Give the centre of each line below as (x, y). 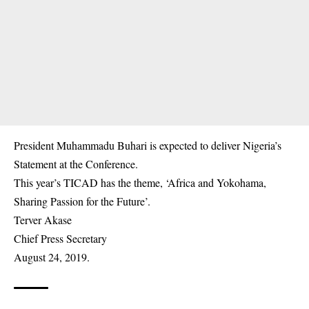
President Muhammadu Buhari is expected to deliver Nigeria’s (148, 145)
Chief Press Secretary (60, 238)
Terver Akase (43, 220)
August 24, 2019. (52, 257)
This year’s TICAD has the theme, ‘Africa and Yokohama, (140, 182)
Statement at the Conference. (76, 164)
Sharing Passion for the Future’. (82, 201)
